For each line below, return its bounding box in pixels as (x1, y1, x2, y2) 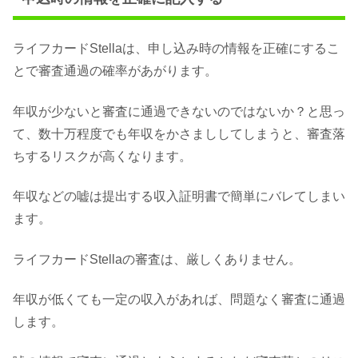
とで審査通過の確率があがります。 (13, 64, 217, 78)
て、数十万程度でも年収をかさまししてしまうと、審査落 (13, 126, 345, 141)
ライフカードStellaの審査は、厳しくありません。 (13, 252, 301, 266)
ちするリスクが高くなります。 (13, 149, 192, 163)
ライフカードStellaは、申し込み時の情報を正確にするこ (13, 42, 340, 56)
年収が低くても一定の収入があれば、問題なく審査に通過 (13, 292, 345, 307)
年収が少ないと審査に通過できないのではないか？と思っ (13, 104, 345, 118)
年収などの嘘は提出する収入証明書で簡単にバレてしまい (13, 189, 345, 204)
